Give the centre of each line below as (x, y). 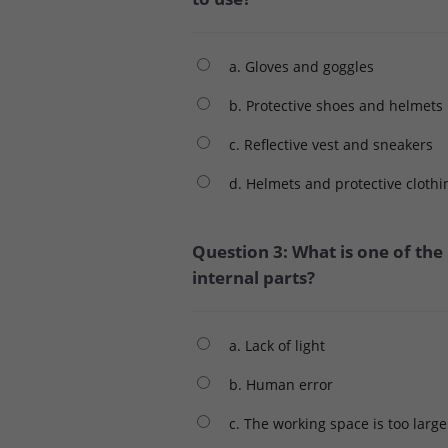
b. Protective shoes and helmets (336, 105)
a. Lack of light (277, 345)
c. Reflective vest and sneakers (331, 144)
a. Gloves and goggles (301, 66)
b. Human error (281, 384)
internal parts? (253, 277)
